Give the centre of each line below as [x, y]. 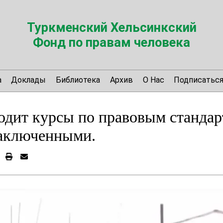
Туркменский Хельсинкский [111, 27]
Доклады [29, 80]
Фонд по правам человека [111, 42]
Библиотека [78, 80]
